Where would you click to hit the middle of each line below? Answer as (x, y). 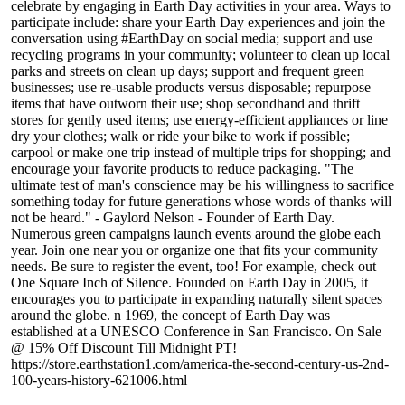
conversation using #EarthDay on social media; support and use (192, 39)
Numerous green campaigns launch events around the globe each (196, 234)
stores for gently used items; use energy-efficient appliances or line (199, 120)
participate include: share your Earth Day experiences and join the (198, 23)
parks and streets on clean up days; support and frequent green (188, 71)
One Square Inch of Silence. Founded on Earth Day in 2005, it (189, 283)
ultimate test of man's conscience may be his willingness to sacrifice (202, 185)
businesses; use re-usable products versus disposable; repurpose (191, 88)
